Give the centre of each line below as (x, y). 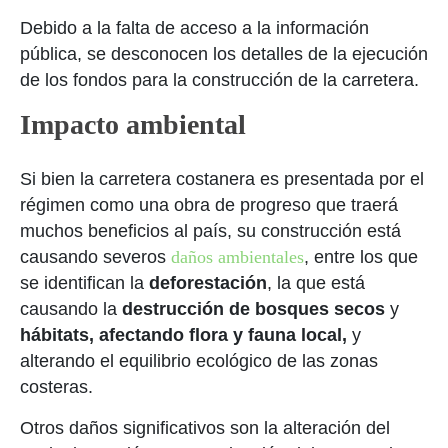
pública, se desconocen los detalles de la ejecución (224, 54)
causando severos (95, 257)
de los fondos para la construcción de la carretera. (219, 80)
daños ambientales (237, 257)
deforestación (208, 283)
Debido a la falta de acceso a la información (194, 28)
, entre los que (361, 257)
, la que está (316, 283)
